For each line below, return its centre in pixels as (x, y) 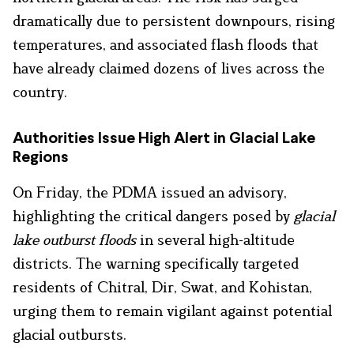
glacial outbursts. (70, 334)
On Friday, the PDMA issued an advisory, (150, 192)
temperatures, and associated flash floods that (166, 44)
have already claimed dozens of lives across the (169, 68)
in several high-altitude (215, 239)
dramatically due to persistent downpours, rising (174, 20)
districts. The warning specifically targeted (156, 263)
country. (40, 91)
